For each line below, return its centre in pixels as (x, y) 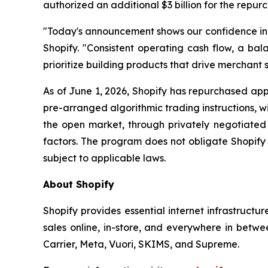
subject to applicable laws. (104, 158)
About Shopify (79, 184)
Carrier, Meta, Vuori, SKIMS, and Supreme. (141, 244)
